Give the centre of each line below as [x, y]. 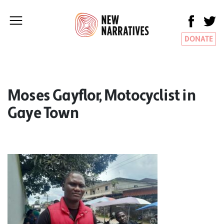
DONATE [199, 39]
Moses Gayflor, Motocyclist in [101, 95]
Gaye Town [43, 113]
